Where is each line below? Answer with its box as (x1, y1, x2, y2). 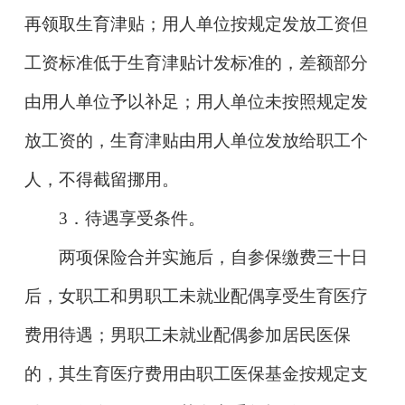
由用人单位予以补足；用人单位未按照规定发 (24, 91, 368, 111)
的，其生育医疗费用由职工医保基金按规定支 (24, 363, 368, 383)
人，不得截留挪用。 (24, 169, 179, 189)
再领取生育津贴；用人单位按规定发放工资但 (24, 14, 368, 33)
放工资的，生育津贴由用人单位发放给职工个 (24, 130, 368, 150)
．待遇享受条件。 (68, 208, 206, 228)
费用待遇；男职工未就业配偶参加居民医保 (24, 325, 351, 344)
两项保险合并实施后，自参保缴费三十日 (59, 247, 369, 267)
